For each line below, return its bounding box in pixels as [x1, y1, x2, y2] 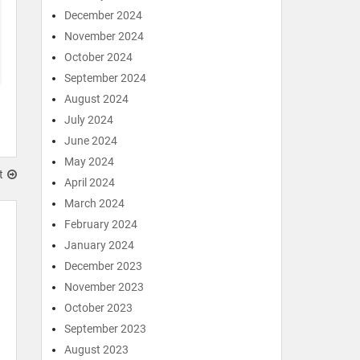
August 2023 [64, 343, 129, 356]
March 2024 [64, 197, 125, 210]
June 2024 [64, 134, 117, 147]
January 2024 [64, 239, 134, 252]
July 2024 [64, 113, 113, 126]
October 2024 [64, 51, 133, 63]
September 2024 [64, 72, 146, 84]
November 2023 [64, 280, 144, 293]
